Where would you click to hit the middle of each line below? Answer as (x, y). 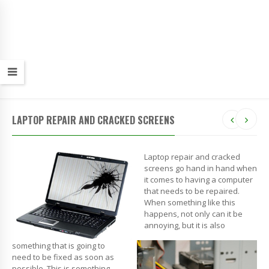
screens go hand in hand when (201, 168)
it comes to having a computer (198, 179)
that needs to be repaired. (192, 191)
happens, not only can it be (193, 213)
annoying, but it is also (185, 225)
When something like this (190, 202)
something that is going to (59, 245)
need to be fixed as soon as (63, 257)
